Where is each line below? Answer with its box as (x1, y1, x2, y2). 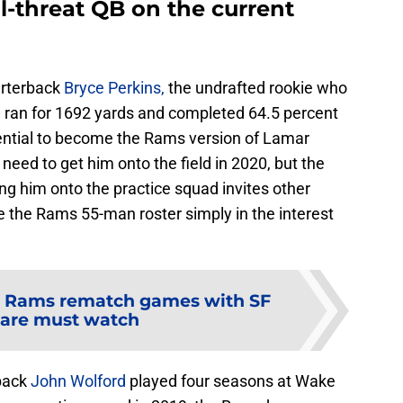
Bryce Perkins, (64, 78, 165, 98)
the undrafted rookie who (165, 78, 347, 98)
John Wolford (31, 372, 126, 391)
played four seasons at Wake (126, 372, 336, 391)
